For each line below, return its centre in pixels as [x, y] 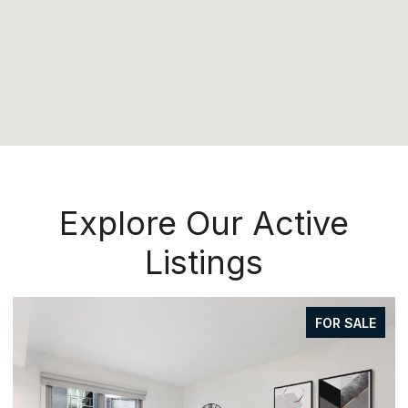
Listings [204, 262]
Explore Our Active [204, 223]
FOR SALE [346, 322]
